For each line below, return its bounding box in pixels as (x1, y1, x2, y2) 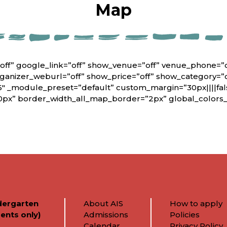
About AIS (84, 198, 124, 208)
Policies (169, 209, 200, 219)
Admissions (84, 209, 129, 219)
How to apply (169, 198, 222, 208)
